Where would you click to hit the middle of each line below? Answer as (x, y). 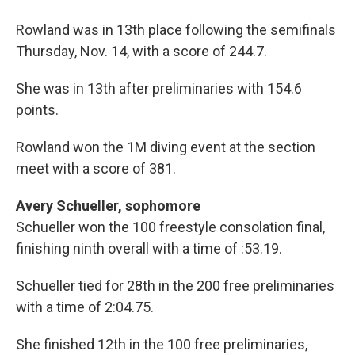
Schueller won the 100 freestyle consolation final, (170, 227)
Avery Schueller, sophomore (108, 206)
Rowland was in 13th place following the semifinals (176, 30)
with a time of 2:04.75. (85, 307)
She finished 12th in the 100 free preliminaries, (162, 345)
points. (37, 110)
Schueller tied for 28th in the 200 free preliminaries (175, 286)
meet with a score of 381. (96, 169)
